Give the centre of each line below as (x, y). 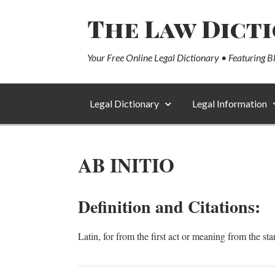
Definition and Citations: (169, 207)
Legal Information (230, 103)
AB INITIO (126, 165)
